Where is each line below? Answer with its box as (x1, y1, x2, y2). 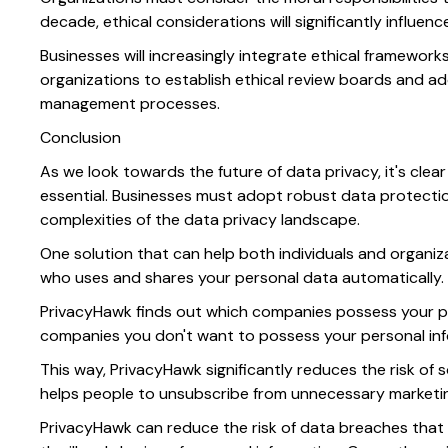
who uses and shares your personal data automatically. (40, 267, 444, 289)
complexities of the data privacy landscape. (40, 209, 360, 231)
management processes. (40, 93, 220, 115)
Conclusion (40, 127, 121, 149)
